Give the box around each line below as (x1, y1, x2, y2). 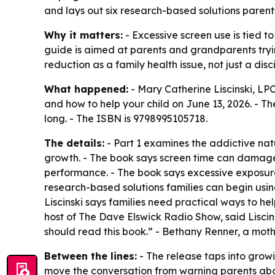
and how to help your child (44, 97, 169, 110)
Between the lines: (44, 249, 137, 262)
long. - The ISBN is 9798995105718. (44, 112, 207, 125)
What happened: (44, 82, 128, 95)
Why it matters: (44, 28, 123, 41)
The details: (44, 136, 104, 149)
